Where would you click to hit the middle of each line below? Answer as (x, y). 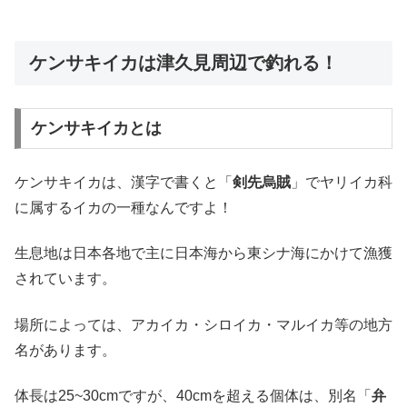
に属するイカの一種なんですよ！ (124, 207)
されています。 (65, 279)
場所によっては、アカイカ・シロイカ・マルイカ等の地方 (203, 324)
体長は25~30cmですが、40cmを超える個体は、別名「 (193, 396)
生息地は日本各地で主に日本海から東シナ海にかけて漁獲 (203, 253)
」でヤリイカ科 (342, 182)
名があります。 (65, 350)
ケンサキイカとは (96, 129)
